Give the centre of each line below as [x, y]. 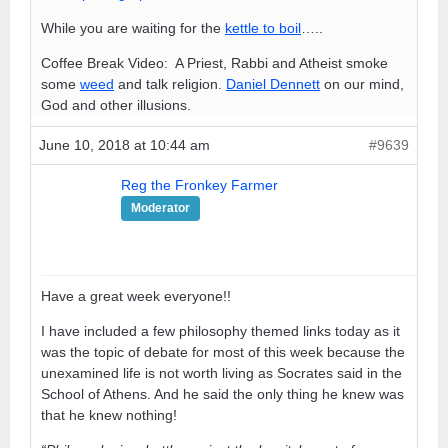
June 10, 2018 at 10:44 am [124, 144]
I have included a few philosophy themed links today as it [220, 330]
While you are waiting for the [133, 27]
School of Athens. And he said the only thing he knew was [222, 393]
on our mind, [362, 83]
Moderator [160, 207]
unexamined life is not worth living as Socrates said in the [221, 372]
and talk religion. [170, 83]
